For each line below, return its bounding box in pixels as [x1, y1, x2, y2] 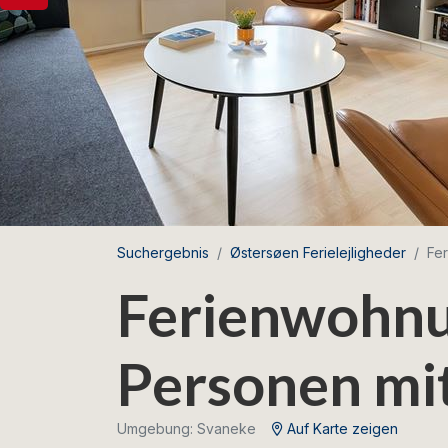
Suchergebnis [117, 244, 209, 261]
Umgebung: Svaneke [117, 420, 256, 437]
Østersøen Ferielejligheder [230, 244, 406, 261]
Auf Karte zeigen [283, 420, 398, 437]
